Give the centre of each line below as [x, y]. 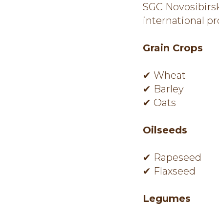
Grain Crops [173, 48]
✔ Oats [159, 103]
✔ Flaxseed [169, 171]
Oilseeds [165, 130]
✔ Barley [163, 89]
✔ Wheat [164, 75]
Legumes [167, 198]
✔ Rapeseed [172, 157]
